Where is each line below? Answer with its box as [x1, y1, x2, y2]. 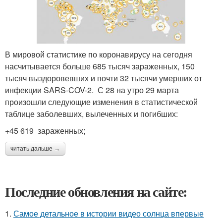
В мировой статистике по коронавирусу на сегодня [5, 49, 192, 60]
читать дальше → [10, 145, 60, 153]
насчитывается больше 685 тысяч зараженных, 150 [5, 60, 195, 72]
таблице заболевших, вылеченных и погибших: [5, 108, 178, 120]
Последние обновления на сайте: [5, 181, 187, 202]
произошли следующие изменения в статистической [5, 96, 198, 108]
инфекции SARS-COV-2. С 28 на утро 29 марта [5, 84, 179, 96]
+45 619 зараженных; [5, 125, 85, 137]
